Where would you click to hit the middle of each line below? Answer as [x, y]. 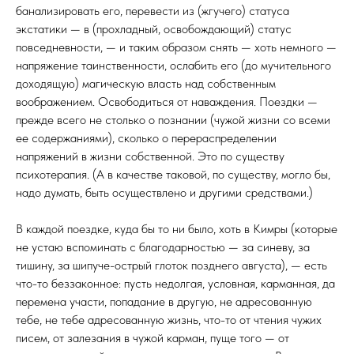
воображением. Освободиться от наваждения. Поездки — [167, 102]
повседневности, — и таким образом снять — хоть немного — [176, 47]
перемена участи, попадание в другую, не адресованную [164, 301]
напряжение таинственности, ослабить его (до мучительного [173, 65]
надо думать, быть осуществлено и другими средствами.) [164, 192]
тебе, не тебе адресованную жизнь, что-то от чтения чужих [169, 320]
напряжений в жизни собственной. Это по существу [150, 156]
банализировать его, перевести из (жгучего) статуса [153, 11]
